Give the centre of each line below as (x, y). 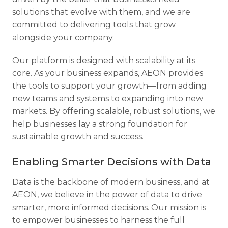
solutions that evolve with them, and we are (101, 12)
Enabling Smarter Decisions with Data (112, 162)
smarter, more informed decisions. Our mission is (109, 207)
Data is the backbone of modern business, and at (111, 182)
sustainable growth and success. (78, 137)
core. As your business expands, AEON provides (108, 73)
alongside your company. (63, 37)
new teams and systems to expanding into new (108, 98)
